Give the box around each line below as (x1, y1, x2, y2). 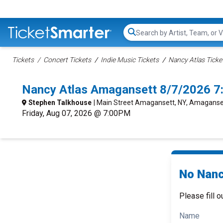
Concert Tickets (43, 56, 91, 64)
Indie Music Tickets (101, 56, 159, 64)
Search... (135, 32, 164, 42)
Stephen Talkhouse (28, 99, 92, 107)
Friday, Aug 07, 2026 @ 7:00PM (22, 109, 130, 118)
